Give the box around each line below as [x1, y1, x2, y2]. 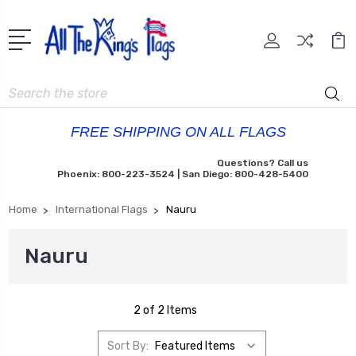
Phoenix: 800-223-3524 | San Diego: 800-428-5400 [56, 168, 308, 180]
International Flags [56, 203, 148, 216]
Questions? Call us [216, 157, 308, 169]
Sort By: [106, 339, 149, 353]
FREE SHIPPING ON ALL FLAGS [70, 124, 286, 141]
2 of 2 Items [133, 304, 197, 318]
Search [9, 82, 45, 96]
